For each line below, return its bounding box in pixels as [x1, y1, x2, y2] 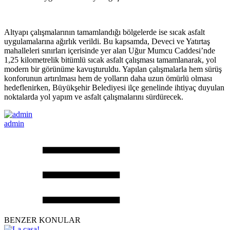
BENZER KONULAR [4, 215, 81, 224]
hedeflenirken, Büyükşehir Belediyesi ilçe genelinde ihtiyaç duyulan [4, 83, 224, 92]
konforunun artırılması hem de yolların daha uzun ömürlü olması [4, 73, 212, 83]
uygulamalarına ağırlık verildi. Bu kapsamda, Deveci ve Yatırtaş [4, 36, 210, 46]
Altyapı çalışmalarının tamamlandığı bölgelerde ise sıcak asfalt [4, 27, 205, 36]
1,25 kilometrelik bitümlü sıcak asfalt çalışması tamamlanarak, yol [4, 55, 216, 64]
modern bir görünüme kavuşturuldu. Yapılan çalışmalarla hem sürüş [4, 64, 222, 73]
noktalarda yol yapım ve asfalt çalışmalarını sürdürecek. [4, 92, 183, 101]
